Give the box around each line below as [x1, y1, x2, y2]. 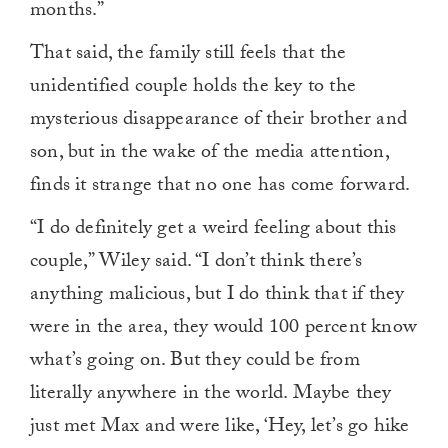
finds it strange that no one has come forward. [30, 170, 411, 205]
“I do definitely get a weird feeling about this [30, 213, 397, 248]
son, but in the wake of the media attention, [30, 137, 389, 172]
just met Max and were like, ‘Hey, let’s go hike [30, 411, 410, 446]
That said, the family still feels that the [30, 38, 347, 73]
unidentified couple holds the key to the [30, 71, 357, 106]
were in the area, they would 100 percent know [30, 312, 418, 347]
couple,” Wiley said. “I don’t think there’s [30, 246, 363, 281]
